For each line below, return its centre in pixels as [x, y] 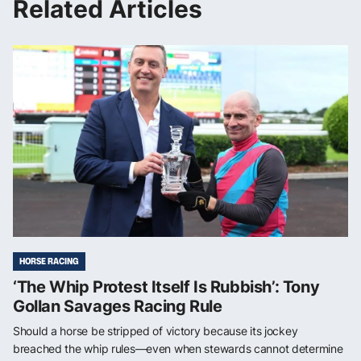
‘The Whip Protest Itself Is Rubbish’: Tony [166, 287]
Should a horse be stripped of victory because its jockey [156, 331]
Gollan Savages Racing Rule [118, 307]
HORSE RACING [49, 261]
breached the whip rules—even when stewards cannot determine [178, 349]
